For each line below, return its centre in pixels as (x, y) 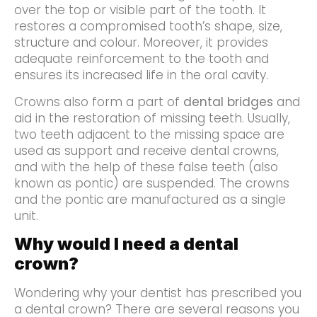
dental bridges (228, 102)
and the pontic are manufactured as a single (150, 199)
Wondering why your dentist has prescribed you (158, 293)
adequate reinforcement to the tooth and (142, 59)
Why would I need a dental (126, 243)
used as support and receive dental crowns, (146, 150)
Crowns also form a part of (99, 102)
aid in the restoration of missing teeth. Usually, (152, 118)
